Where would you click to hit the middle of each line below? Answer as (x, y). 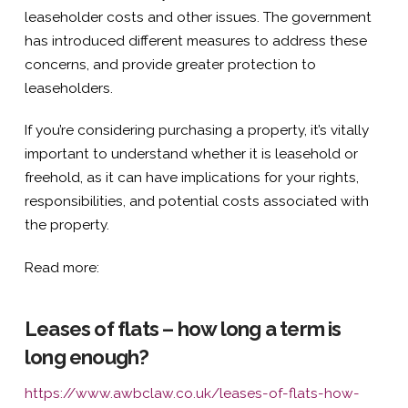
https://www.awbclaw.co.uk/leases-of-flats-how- (192, 393)
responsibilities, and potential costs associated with (196, 202)
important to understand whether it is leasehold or (191, 154)
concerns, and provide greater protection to (170, 65)
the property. (66, 225)
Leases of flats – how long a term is (183, 328)
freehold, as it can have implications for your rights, (191, 178)
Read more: (61, 267)
